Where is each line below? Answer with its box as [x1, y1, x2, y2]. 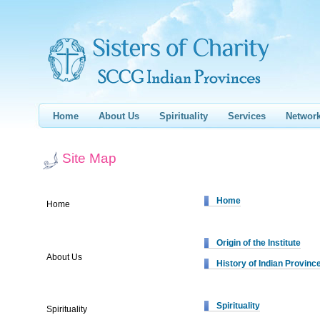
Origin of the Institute [216, 238, 301, 248]
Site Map [62, 151, 116, 166]
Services [228, 111, 266, 121]
